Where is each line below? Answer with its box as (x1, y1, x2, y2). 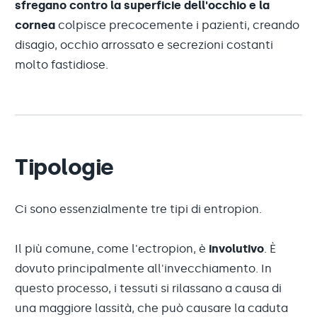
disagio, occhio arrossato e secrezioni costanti (15, 38, 273, 52)
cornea (15, 18, 58, 32)
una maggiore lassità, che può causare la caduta (15, 301, 288, 315)
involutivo (209, 242, 264, 255)
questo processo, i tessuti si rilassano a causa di (15, 282, 282, 295)
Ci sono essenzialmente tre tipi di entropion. (15, 202, 262, 216)
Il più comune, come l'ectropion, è (15, 242, 209, 255)
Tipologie (15, 154, 114, 180)
